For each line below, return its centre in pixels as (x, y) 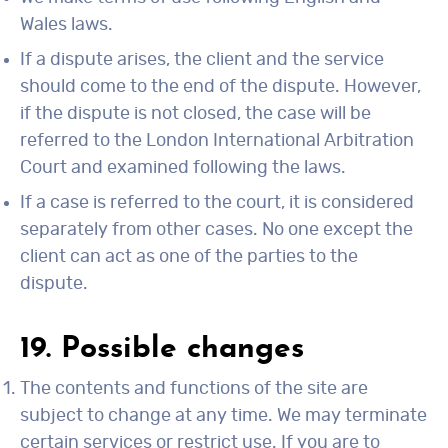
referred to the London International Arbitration (217, 141)
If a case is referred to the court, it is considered (217, 203)
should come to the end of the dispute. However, (220, 87)
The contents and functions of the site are (194, 389)
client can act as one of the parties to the (189, 257)
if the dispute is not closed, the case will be (195, 114)
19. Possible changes (162, 349)
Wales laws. (66, 25)
